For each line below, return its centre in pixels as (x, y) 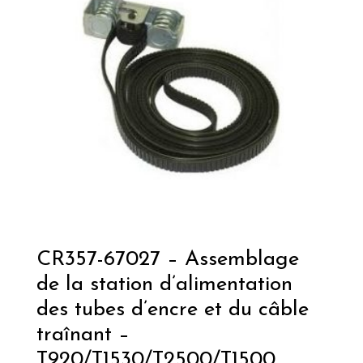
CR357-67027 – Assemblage (167, 260)
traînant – (83, 335)
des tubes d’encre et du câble (172, 310)
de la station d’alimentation (164, 285)
